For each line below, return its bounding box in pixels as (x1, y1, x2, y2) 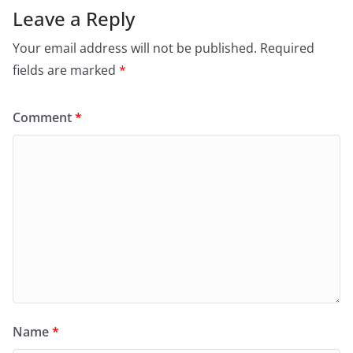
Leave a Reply (13, 6, 135, 32)
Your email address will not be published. (13, 39, 257, 58)
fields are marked (13, 61, 119, 80)
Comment (13, 109, 75, 127)
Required (260, 39, 314, 58)
